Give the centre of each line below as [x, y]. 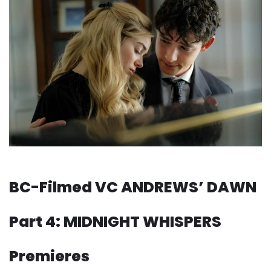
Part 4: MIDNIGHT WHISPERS [115, 222]
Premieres [49, 256]
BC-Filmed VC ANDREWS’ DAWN [133, 188]
